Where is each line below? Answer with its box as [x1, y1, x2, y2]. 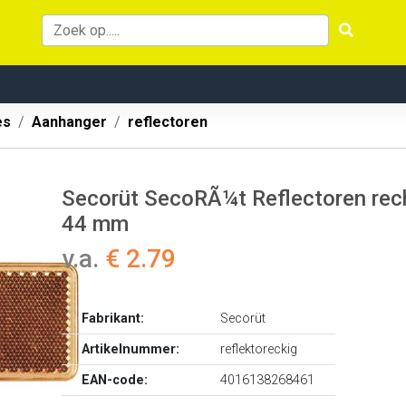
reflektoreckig [220, 342, 298, 357]
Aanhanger [32, 113, 107, 130]
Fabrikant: [82, 311, 145, 326]
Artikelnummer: [82, 342, 180, 357]
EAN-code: [82, 372, 149, 388]
